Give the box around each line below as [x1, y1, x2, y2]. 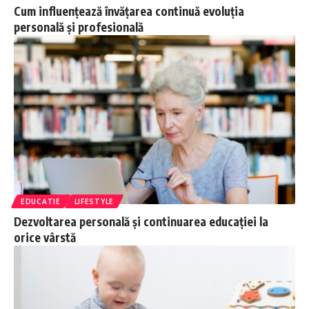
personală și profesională [14, 19, 143, 34]
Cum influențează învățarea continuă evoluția [14, 3, 244, 19]
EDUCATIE [21, 197, 61, 206]
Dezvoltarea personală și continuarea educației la [14, 213, 268, 229]
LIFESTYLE [74, 197, 114, 206]
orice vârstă [14, 229, 76, 245]
